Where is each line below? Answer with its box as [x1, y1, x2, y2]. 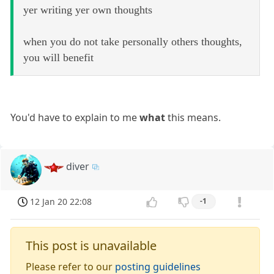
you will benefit [23, 51, 94, 64]
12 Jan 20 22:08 [30, 196, 92, 208]
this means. [165, 111, 221, 125]
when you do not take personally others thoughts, [23, 35, 242, 48]
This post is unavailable [26, 237, 157, 254]
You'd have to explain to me [10, 111, 140, 125]
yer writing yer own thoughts [23, 4, 152, 17]
